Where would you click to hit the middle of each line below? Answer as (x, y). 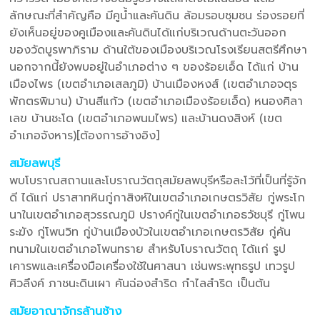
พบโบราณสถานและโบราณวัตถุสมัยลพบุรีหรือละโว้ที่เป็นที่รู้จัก (158, 180)
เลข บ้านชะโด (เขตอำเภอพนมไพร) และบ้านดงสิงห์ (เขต (146, 118)
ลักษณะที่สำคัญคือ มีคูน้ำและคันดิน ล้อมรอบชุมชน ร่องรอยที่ (157, 15)
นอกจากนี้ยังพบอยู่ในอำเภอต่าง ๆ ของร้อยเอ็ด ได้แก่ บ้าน (154, 67)
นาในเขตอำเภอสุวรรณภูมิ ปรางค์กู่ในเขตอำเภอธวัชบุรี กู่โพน (157, 215)
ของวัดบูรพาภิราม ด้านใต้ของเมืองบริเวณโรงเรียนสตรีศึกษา (159, 50)
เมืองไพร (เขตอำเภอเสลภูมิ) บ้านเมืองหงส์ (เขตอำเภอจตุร (154, 84)
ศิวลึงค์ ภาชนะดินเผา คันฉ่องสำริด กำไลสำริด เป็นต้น (140, 283)
